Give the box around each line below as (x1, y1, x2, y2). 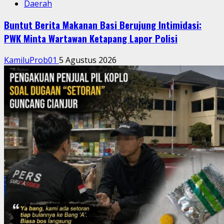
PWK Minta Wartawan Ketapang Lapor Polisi (4, 31, 177, 45)
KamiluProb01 (4, 54, 59, 65)
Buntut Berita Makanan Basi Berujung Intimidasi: (4, 18, 201, 32)
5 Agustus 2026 (59, 54, 116, 65)
